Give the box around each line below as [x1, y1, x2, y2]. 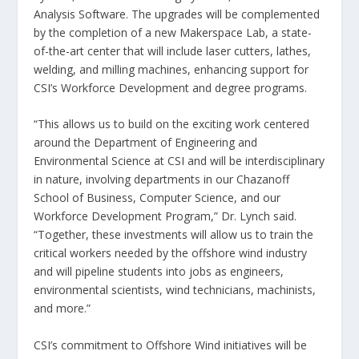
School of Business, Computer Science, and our [34, 190, 281, 206]
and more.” [34, 301, 91, 317]
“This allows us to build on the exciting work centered [34, 116, 310, 132]
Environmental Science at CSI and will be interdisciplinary [34, 153, 325, 169]
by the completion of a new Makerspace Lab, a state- [34, 24, 313, 40]
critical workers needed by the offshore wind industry [34, 245, 308, 261]
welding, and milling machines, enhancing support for [34, 61, 309, 77]
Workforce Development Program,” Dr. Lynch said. [34, 208, 297, 224]
